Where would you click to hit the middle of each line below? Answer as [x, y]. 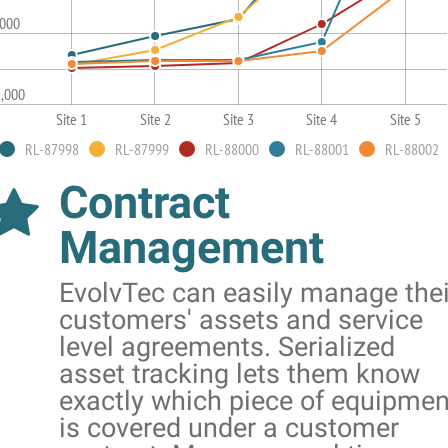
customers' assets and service [241, 319]
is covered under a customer [229, 427]
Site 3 [238, 118]
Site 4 [322, 118]
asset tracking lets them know [239, 373]
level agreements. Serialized [227, 346]
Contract [144, 202]
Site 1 [72, 118]
